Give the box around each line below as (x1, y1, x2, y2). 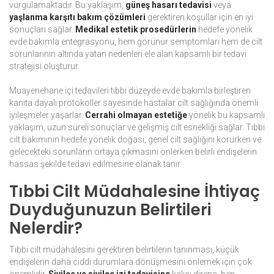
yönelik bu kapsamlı (187, 110, 265, 120)
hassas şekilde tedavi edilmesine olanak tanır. (9, 159, 182, 169)
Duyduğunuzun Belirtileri (9, 199, 211, 221)
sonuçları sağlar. (9, 24, 75, 35)
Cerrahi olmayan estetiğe (85, 110, 187, 120)
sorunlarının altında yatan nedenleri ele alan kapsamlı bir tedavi (9, 49, 246, 59)
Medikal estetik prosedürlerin (75, 24, 196, 35)
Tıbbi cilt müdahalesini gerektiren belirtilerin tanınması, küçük (9, 245, 239, 255)
